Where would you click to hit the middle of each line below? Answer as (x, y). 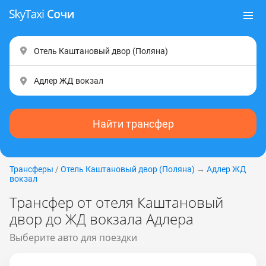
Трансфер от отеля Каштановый (116, 202)
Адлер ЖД (227, 169)
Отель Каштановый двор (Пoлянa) (128, 169)
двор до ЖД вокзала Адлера (102, 219)
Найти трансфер (133, 123)
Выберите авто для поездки (73, 237)
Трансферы (31, 169)
